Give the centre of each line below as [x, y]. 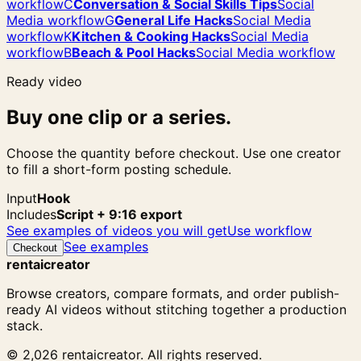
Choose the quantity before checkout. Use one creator [174, 154]
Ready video [44, 82]
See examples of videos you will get [117, 231]
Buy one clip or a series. [119, 118]
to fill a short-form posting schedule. [119, 170]
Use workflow [270, 231]
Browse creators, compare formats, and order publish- [173, 294]
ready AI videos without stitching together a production [176, 310]
